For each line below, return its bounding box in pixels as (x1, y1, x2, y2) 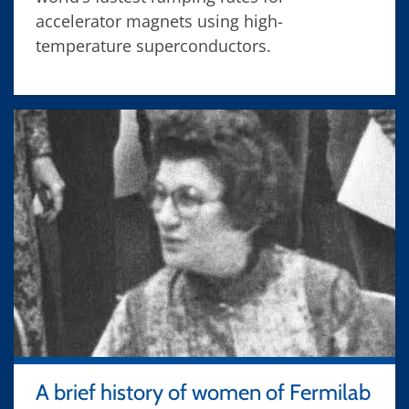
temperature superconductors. (36, 34, 271, 57)
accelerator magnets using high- (36, 9, 283, 32)
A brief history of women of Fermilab (36, 378, 371, 405)
